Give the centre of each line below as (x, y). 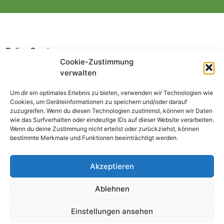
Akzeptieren (112, 166)
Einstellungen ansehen (112, 211)
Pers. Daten (183, 115)
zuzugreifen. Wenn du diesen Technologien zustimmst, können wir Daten (111, 111)
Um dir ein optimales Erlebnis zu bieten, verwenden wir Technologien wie (111, 93)
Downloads (41, 115)
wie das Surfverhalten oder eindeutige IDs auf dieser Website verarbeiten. (112, 120)
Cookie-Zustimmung (97, 62)
